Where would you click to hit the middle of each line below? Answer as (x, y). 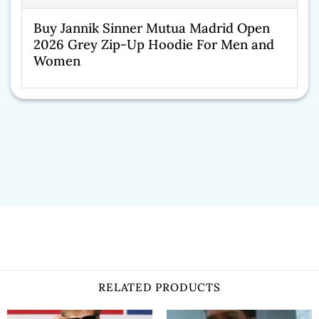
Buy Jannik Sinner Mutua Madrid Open (152, 28)
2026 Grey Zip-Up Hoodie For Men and (154, 45)
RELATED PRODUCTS (159, 287)
